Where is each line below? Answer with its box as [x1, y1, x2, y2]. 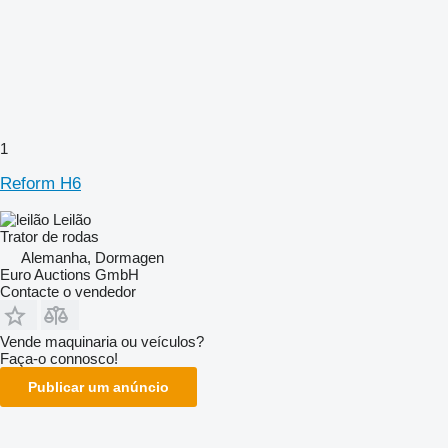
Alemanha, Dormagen [21, 248, 164, 266]
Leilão [53, 210, 91, 228]
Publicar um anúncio [28, 378, 169, 395]
